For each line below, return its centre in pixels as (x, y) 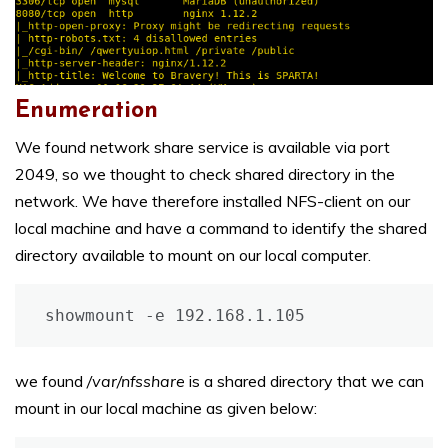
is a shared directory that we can (304, 381)
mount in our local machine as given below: (166, 408)
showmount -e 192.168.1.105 (175, 316)
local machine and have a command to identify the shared (221, 228)
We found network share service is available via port (202, 147)
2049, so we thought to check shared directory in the (205, 174)
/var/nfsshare (136, 381)
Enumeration (86, 112)
